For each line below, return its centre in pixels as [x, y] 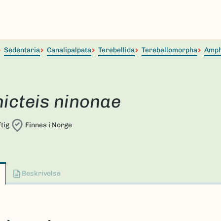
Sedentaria [22, 50]
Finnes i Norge [48, 125]
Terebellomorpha [169, 50]
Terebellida [116, 50]
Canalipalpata [69, 50]
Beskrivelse [41, 173]
